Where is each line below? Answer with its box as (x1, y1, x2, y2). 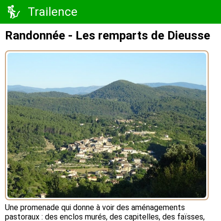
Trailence (28, 5, 77, 19)
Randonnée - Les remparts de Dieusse (5, 29, 210, 42)
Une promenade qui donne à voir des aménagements (5, 202, 185, 212)
